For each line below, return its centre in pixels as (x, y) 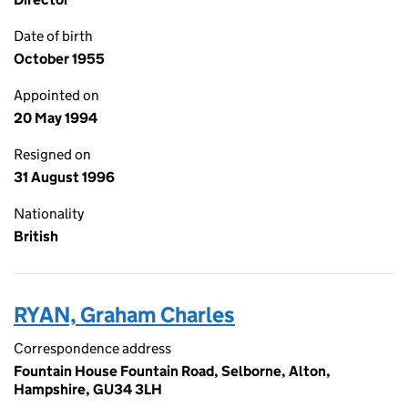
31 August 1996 (64, 177)
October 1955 (59, 59)
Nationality (49, 214)
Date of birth (53, 36)
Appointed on (56, 95)
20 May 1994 (56, 118)
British (36, 236)
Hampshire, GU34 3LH (88, 389)
